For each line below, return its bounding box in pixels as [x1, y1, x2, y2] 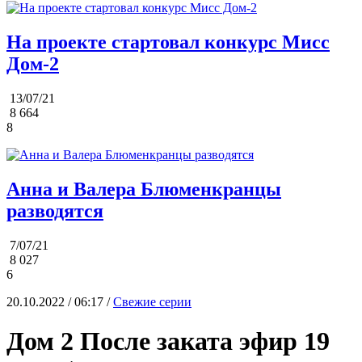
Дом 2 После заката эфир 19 [6, 326, 330, 356]
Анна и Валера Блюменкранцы [6, 178, 281, 200]
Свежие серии [113, 294, 192, 309]
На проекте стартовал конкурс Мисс [6, 32, 330, 53]
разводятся [6, 200, 103, 221]
